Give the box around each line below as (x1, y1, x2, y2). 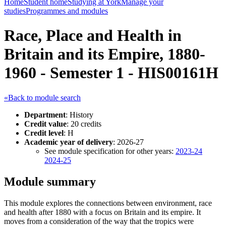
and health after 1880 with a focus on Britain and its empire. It (4, 207, 201, 216)
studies (4, 7, 26, 15)
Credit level (24, 128, 64, 137)
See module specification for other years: (44, 146, 176, 155)
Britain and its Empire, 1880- (4, 45, 205, 64)
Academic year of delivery (24, 137, 113, 146)
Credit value (24, 119, 67, 128)
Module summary (4, 175, 96, 188)
